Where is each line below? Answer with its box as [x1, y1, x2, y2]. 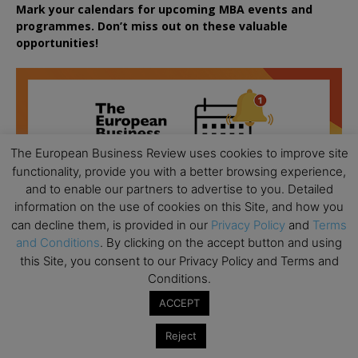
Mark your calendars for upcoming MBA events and [16, 2, 312, 18]
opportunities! [16, 35, 98, 51]
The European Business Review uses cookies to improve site [10, 145, 348, 161]
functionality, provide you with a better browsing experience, [12, 163, 346, 179]
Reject [165, 329, 197, 342]
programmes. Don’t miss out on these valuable [16, 18, 288, 34]
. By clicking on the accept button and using [100, 235, 342, 251]
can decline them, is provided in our [11, 217, 211, 233]
